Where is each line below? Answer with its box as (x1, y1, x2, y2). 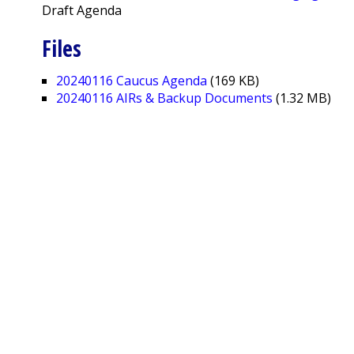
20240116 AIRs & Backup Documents (56, 89, 273, 107)
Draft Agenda (42, 2, 122, 20)
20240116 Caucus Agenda (56, 72, 208, 90)
